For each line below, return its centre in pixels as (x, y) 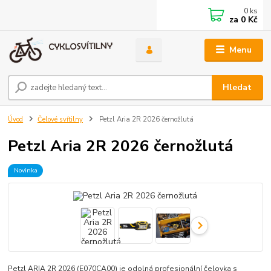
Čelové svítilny (60, 119)
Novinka (25, 170)
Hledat (237, 87)
